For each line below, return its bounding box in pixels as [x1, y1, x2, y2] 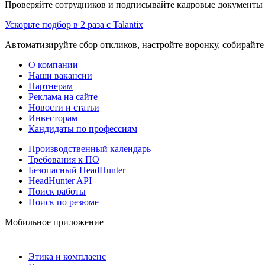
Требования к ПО [28, 154, 99, 164]
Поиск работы [28, 186, 86, 196]
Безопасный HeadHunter [28, 164, 125, 175]
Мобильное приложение [5, 216, 104, 227]
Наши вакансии [28, 70, 92, 80]
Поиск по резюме [28, 196, 99, 207]
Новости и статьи [28, 102, 99, 112]
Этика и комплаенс [28, 251, 106, 261]
